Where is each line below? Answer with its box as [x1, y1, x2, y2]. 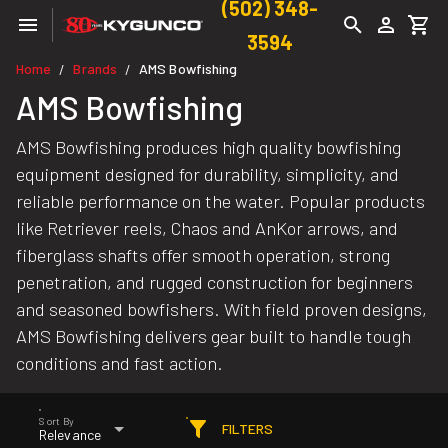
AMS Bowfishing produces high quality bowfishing [16, 136, 401, 158]
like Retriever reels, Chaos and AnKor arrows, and [16, 217, 398, 239]
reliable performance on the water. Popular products [16, 190, 425, 212]
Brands [73, 60, 118, 77]
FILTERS [222, 420, 274, 437]
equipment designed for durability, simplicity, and [16, 163, 399, 185]
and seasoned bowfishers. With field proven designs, [16, 298, 427, 320]
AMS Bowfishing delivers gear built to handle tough [16, 325, 411, 347]
